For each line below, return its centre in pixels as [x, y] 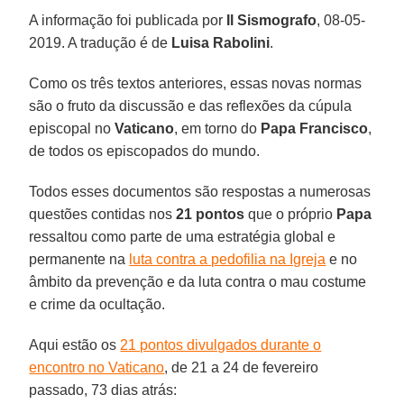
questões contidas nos [103, 214]
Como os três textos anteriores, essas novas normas [196, 83]
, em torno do [218, 128]
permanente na [79, 259]
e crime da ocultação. [97, 304]
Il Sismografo [272, 20]
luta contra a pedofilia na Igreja [228, 259]
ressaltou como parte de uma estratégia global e [183, 236]
